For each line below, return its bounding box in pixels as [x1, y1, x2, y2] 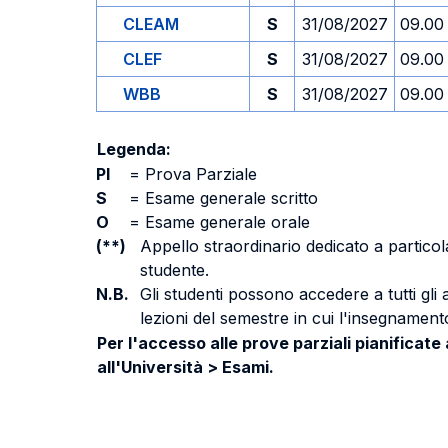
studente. [140, 260, 209, 280]
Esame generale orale [140, 212, 310, 232]
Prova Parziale [140, 164, 257, 184]
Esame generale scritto [140, 188, 318, 208]
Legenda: [97, 139, 171, 159]
